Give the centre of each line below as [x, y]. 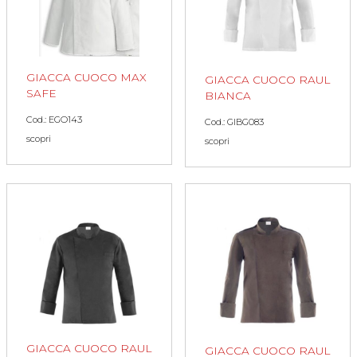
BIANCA [228, 95]
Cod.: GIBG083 [234, 122]
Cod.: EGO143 [54, 119]
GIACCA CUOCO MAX [86, 77]
